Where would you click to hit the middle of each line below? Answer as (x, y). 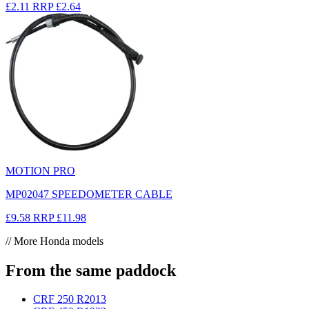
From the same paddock (91, 270)
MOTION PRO (40, 170)
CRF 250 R (59, 299)
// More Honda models (54, 241)
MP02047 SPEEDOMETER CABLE (89, 194)
